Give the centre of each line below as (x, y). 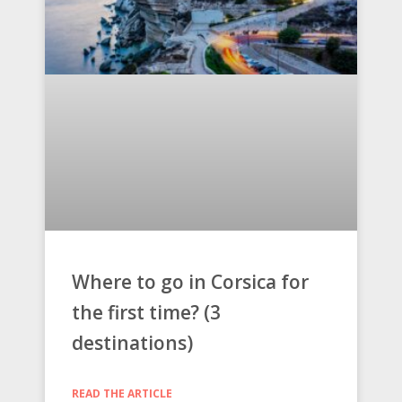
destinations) (132, 343)
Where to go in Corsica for (190, 282)
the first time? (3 (146, 313)
